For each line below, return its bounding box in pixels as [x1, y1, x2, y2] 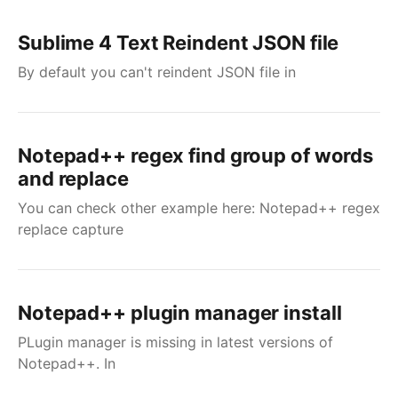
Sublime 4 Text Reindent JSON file [18, 31, 339, 54]
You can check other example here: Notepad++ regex [18, 199, 380, 217]
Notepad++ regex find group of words [18, 144, 374, 167]
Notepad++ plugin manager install [18, 301, 342, 324]
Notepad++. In [18, 354, 115, 372]
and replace [18, 167, 129, 190]
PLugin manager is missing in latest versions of [18, 333, 333, 351]
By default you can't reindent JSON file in [18, 63, 296, 81]
